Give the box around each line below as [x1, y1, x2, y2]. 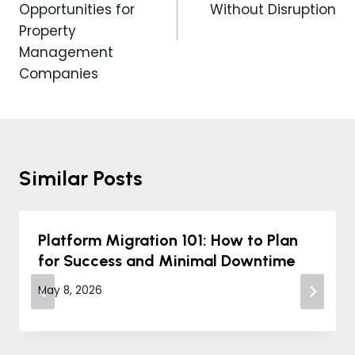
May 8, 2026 [38, 282, 102, 298]
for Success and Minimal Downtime [38, 251, 295, 271]
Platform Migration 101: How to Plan [38, 231, 298, 250]
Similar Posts [19, 166, 143, 192]
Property [19, 21, 76, 41]
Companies [19, 64, 98, 84]
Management [19, 43, 113, 63]
